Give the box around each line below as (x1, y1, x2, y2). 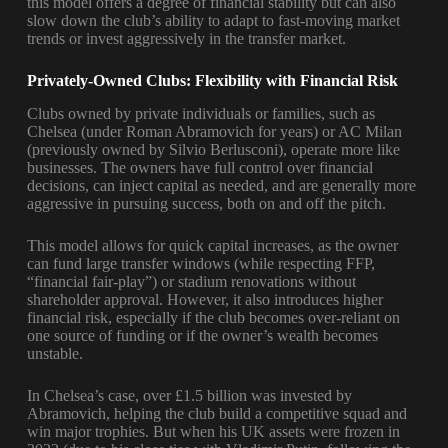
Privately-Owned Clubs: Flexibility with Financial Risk (26, 72, 398, 90)
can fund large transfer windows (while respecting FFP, (26, 254, 375, 272)
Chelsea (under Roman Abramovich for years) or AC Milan (26, 122, 402, 140)
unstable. (26, 344, 83, 362)
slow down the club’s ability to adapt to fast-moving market (26, 12, 400, 30)
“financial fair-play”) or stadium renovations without (26, 272, 356, 290)
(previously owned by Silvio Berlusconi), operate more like (26, 140, 400, 158)
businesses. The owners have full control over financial (26, 158, 373, 176)
